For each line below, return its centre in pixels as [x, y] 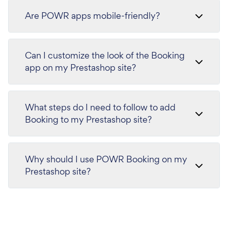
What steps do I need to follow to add [100, 107]
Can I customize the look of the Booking [105, 55]
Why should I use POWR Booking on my [106, 159]
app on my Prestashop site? [80, 68]
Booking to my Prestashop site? [88, 120]
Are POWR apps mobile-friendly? [92, 16]
